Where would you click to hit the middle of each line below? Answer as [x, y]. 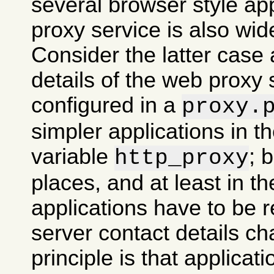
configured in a [107, 105]
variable [73, 156]
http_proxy [182, 158]
